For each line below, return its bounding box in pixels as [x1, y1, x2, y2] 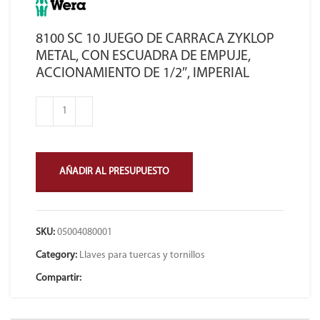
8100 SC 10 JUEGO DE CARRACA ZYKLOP [36, 32, 274, 47]
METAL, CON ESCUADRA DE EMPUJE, [36, 49, 251, 64]
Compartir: [36, 273, 81, 284]
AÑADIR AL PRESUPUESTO [59, 166, 169, 178]
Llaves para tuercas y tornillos [79, 250, 205, 261]
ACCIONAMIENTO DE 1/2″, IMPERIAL [36, 66, 249, 81]
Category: [36, 250, 77, 261]
